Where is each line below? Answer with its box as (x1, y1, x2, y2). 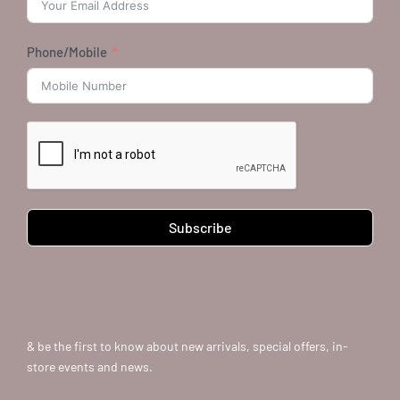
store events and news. (27, 359, 153, 375)
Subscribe (168, 219, 232, 237)
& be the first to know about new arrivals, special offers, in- (27, 338, 348, 354)
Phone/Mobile (27, 43, 107, 60)
